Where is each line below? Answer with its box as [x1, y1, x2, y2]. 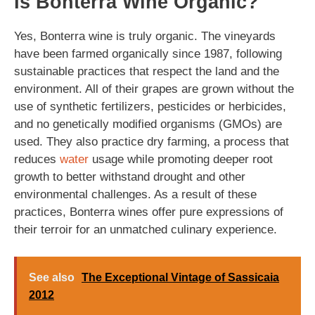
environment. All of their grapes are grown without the [14, 82, 294, 96]
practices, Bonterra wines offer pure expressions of [14, 205, 283, 219]
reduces [14, 153, 60, 166]
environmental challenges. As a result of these [14, 188, 257, 201]
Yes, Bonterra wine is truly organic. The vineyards [14, 30, 276, 43]
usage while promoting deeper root [89, 153, 273, 166]
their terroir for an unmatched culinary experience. [14, 223, 277, 236]
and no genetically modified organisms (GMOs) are [14, 117, 282, 131]
